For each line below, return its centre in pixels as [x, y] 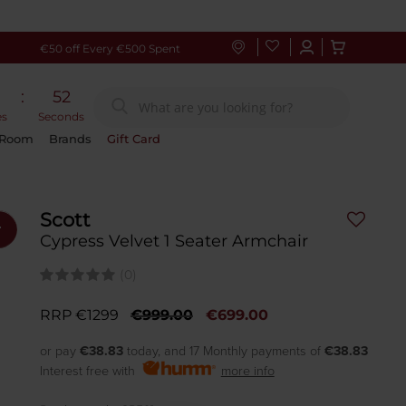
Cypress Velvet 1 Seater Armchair [174, 241]
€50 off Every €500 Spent [110, 48]
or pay [59, 351]
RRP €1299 [79, 315]
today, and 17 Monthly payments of [223, 351]
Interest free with [91, 371]
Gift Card [134, 139]
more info [247, 371]
